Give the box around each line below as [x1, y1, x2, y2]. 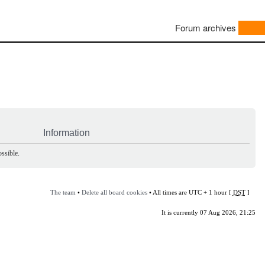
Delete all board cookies [81, 188, 147, 196]
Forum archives [175, 21, 236, 34]
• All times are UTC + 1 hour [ [147, 188, 233, 196]
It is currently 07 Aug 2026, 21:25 [161, 208, 256, 216]
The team [50, 188, 76, 196]
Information [43, 127, 90, 138]
